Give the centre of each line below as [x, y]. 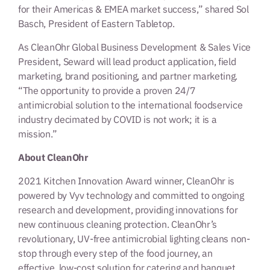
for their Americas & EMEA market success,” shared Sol [133, 9]
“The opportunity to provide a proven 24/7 [107, 91]
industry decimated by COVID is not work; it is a [118, 120]
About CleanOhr [54, 158]
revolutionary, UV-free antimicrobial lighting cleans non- [134, 239]
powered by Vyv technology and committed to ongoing [131, 196]
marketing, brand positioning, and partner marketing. [128, 76]
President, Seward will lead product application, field [127, 62]
